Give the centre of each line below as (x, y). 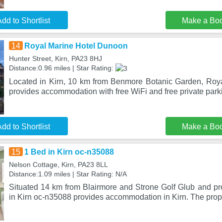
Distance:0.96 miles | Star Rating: (62, 68)
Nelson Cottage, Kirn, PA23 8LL (58, 165)
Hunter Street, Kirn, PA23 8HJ (55, 58)
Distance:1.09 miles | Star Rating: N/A (68, 174)
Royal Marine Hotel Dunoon (76, 46)
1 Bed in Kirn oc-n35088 (69, 152)
